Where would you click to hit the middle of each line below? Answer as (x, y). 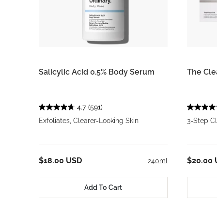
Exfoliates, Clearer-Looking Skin (89, 121)
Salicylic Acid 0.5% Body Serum (97, 72)
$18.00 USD (60, 161)
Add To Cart (103, 187)
